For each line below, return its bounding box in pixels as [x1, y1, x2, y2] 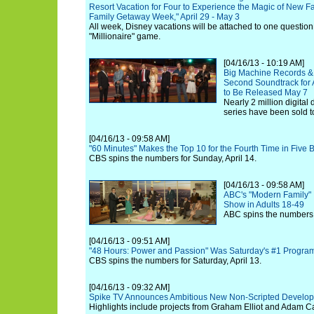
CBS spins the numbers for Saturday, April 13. [89, 256, 261, 266]
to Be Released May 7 [224, 88, 308, 97]
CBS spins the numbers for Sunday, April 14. [89, 153, 257, 163]
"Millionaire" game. [89, 32, 161, 41]
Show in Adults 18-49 [224, 200, 304, 210]
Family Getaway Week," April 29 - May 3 [89, 12, 240, 22]
